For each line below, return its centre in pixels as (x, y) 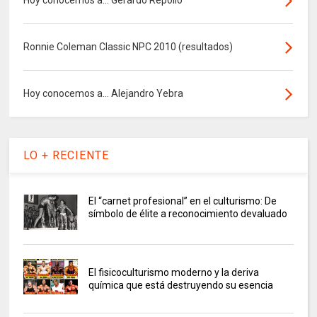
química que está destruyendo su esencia (180, 286)
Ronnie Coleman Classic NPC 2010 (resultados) (128, 47)
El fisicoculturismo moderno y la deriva (173, 273)
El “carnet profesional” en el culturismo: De (182, 201)
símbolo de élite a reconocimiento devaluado (188, 214)
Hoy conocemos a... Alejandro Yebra (104, 94)
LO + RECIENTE (67, 156)
